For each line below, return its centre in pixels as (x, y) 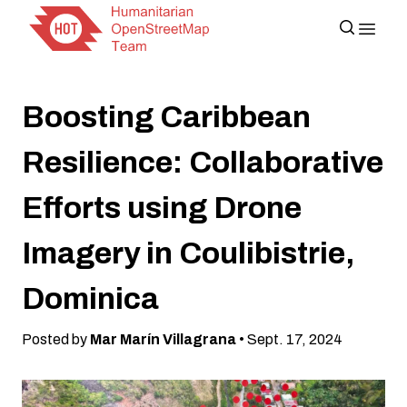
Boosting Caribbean (166, 117)
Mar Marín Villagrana (163, 339)
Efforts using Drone (162, 208)
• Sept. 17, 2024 (289, 339)
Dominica (90, 298)
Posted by (56, 339)
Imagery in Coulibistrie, (189, 253)
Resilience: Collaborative (203, 162)
